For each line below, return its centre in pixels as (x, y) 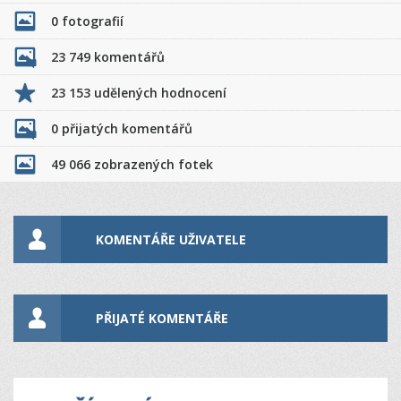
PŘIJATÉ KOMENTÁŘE (162, 318)
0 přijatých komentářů (122, 128)
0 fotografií (87, 21)
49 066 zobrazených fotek (132, 164)
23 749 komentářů (108, 57)
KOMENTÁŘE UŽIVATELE (171, 239)
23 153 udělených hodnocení (139, 93)
